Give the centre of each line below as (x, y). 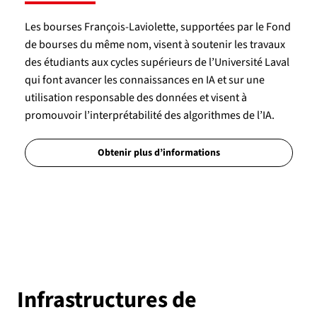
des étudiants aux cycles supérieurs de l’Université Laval (157, 62)
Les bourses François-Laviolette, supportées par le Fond (157, 27)
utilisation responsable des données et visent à (136, 97)
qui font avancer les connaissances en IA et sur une (144, 80)
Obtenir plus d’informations (158, 152)
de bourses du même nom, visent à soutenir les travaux (155, 44)
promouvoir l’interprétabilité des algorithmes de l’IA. (149, 115)
